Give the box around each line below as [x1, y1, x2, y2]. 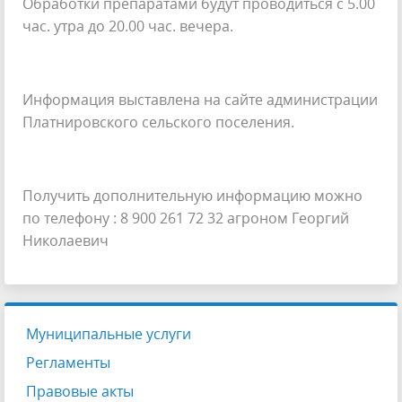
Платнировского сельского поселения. [22, 112, 294, 133]
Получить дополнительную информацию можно [22, 185, 363, 205]
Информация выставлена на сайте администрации [22, 90, 378, 110]
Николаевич [22, 230, 109, 250]
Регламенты [26, 352, 110, 372]
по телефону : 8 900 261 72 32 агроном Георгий [22, 207, 349, 228]
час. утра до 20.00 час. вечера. [22, 16, 233, 37]
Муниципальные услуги [26, 323, 191, 344]
